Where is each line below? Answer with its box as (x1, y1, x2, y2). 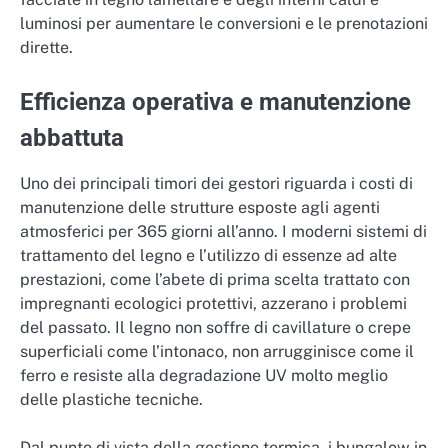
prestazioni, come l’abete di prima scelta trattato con (20, 270, 410, 290)
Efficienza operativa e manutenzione (20, 88, 411, 116)
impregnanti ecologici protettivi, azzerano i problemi (20, 294, 407, 314)
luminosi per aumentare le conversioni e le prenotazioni (20, 13, 428, 33)
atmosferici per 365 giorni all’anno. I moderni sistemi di (20, 222, 427, 242)
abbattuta (20, 124, 124, 152)
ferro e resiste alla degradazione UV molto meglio (20, 366, 388, 386)
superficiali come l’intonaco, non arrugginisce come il (20, 342, 414, 362)
